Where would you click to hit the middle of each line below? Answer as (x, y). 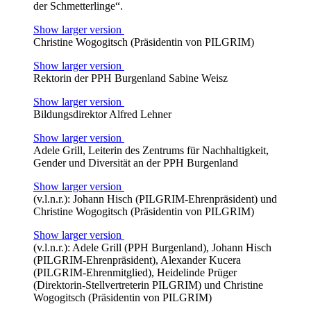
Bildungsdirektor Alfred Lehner (102, 114)
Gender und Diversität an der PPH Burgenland (136, 162)
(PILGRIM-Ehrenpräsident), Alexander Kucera (137, 260)
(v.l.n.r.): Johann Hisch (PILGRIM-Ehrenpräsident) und (155, 199)
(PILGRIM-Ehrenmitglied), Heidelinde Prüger (135, 272)
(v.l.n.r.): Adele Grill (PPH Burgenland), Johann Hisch (152, 247)
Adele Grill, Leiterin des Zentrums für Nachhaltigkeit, (151, 150)
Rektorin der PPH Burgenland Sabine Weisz (131, 78)
